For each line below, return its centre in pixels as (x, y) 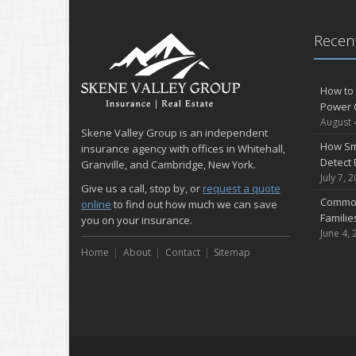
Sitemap (232, 252)
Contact (182, 252)
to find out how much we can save (194, 204)
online (96, 204)
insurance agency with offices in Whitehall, (183, 149)
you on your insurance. (137, 220)
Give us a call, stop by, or (142, 188)
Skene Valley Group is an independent (174, 133)
